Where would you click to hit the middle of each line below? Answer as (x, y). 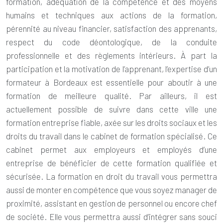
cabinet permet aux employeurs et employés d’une (111, 149)
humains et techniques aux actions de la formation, (111, 15)
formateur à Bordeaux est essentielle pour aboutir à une (111, 82)
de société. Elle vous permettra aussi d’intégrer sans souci (111, 217)
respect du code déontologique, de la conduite (111, 42)
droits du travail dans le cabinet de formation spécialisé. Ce (111, 136)
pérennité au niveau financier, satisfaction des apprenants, (111, 28)
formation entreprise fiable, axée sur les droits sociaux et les (111, 122)
